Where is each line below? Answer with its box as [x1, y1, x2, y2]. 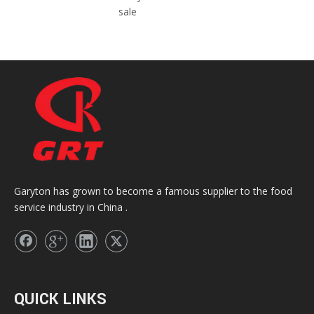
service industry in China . [14, 200, 128, 214]
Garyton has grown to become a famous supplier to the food [14, 184, 292, 198]
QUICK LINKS [14, 287, 107, 310]
